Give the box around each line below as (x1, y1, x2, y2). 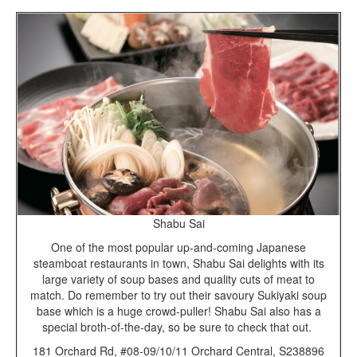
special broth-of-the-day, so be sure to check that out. (42, 318, 315, 335)
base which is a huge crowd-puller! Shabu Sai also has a (36, 302, 321, 319)
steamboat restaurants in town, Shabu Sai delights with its (33, 254, 324, 271)
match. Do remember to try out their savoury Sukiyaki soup (30, 286, 327, 303)
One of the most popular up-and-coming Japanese (51, 238, 306, 255)
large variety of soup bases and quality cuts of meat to (42, 270, 315, 287)
